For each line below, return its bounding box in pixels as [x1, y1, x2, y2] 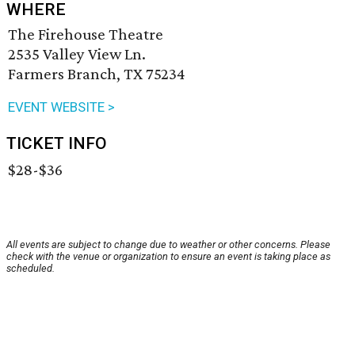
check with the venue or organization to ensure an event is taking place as [6, 250, 330, 263]
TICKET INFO [6, 134, 107, 154]
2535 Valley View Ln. [8, 44, 146, 64]
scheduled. [6, 262, 55, 275]
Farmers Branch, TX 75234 [8, 64, 185, 84]
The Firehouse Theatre [8, 25, 163, 44]
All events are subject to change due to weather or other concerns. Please [6, 239, 330, 251]
